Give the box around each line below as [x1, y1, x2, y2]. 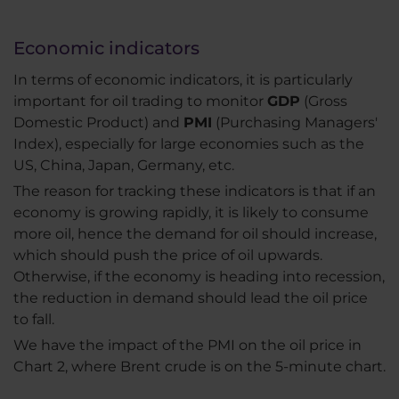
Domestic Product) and [13, 113, 183, 131]
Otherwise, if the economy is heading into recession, [13, 267, 385, 285]
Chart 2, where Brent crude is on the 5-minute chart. [13, 357, 386, 375]
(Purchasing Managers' [212, 113, 378, 131]
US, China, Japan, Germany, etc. [13, 156, 234, 174]
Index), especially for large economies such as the [13, 134, 364, 152]
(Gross [300, 92, 347, 110]
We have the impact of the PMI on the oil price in [13, 336, 362, 354]
